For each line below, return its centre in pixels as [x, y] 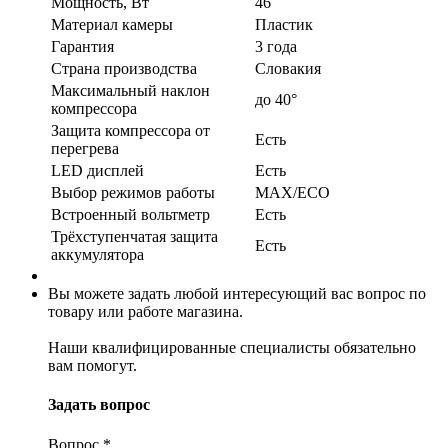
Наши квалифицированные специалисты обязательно [232, 348]
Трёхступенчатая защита [134, 237]
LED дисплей [97, 171]
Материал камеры [112, 25]
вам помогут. [92, 366]
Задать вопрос [99, 405]
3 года [276, 47]
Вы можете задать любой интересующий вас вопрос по [237, 294]
